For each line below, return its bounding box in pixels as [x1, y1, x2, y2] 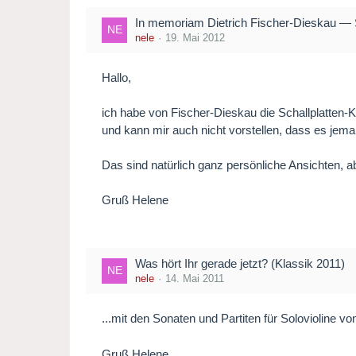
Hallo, [102, 71, 132, 85]
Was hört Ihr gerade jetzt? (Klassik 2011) [135, 257, 346, 271]
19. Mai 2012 [165, 32, 226, 44]
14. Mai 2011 [165, 273, 225, 285]
